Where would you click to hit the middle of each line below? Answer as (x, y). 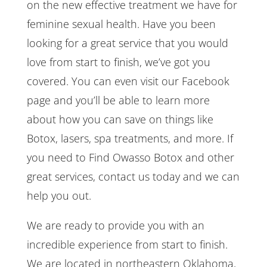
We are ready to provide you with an (115, 225)
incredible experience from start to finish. (127, 244)
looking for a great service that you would (127, 43)
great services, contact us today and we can (133, 176)
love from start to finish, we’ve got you (118, 62)
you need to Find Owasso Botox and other (130, 157)
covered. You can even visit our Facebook (128, 81)
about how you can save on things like (120, 119)
